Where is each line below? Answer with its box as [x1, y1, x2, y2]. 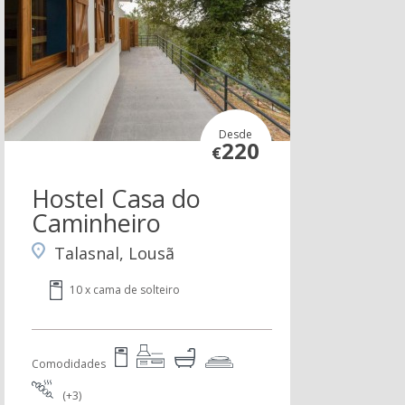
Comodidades [31, 355, 106, 372]
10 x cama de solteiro [69, 281, 180, 297]
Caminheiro [31, 205, 161, 240]
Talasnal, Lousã [53, 241, 174, 264]
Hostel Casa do [31, 181, 201, 215]
